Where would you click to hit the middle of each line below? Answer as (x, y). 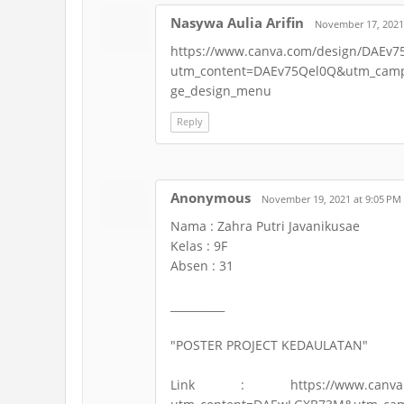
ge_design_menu (221, 91)
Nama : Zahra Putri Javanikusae (265, 226)
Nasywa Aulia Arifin (237, 23)
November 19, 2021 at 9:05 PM (331, 199)
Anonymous (211, 197)
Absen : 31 (202, 266)
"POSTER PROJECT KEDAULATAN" (269, 345)
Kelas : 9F (199, 246)
